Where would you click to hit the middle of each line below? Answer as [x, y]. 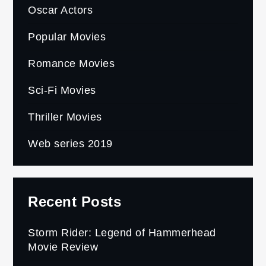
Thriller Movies [65, 117]
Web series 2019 [70, 144]
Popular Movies [67, 37]
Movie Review [63, 247]
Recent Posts [75, 202]
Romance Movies [72, 64]
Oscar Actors [61, 10]
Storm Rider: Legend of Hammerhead [122, 233]
